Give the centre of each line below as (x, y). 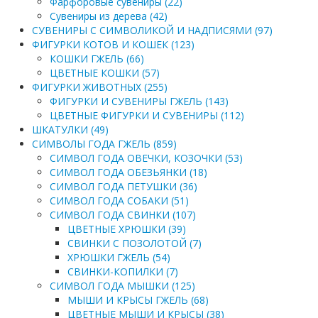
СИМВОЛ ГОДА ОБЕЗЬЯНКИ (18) (128, 172)
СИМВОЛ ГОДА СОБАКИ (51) (119, 201)
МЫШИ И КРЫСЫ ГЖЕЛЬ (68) (138, 300)
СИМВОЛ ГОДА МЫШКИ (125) (122, 286)
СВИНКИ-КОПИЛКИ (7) (123, 272)
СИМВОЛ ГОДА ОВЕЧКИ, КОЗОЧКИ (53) (146, 158)
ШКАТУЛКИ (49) (70, 130)
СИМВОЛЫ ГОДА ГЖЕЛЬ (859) (104, 144)
